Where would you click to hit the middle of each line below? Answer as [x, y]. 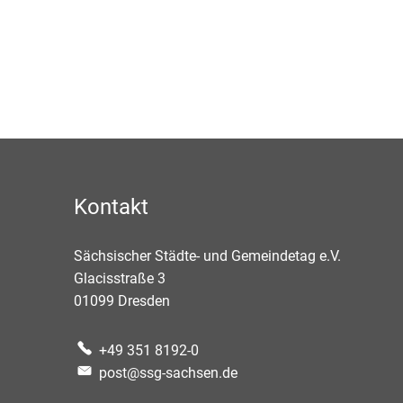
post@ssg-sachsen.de [168, 373]
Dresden [144, 301]
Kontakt [111, 207]
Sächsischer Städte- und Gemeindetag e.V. [207, 256]
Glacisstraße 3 [120, 278]
